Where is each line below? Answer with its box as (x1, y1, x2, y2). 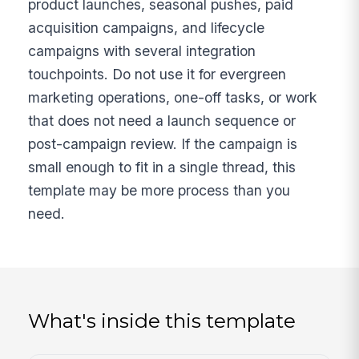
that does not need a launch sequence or (28, 111, 296, 129)
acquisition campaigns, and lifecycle (28, 18, 265, 36)
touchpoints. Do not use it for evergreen (28, 65, 287, 83)
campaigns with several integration (28, 42, 256, 59)
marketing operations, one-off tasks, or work (28, 88, 318, 106)
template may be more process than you (28, 181, 291, 199)
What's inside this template (28, 309, 296, 333)
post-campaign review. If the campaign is (28, 135, 298, 152)
